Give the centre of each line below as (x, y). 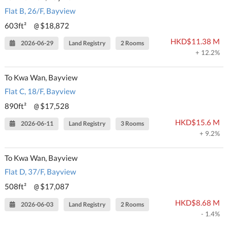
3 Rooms (133, 124)
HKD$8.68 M (197, 202)
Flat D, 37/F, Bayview (40, 171)
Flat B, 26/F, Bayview (40, 10)
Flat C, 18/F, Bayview (40, 91)
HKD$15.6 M (197, 122)
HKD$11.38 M (195, 41)
